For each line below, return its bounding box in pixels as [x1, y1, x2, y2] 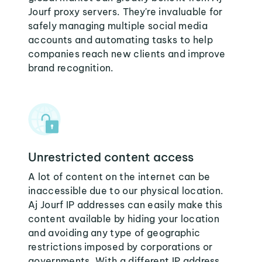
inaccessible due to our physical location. [28, 185, 224, 196]
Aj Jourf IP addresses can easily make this [28, 199, 223, 211]
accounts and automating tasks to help [28, 34, 213, 46]
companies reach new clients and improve [28, 48, 226, 60]
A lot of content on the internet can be [28, 171, 211, 182]
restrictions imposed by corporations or [28, 241, 213, 253]
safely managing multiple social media [28, 20, 208, 32]
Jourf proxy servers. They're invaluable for [28, 6, 223, 18]
